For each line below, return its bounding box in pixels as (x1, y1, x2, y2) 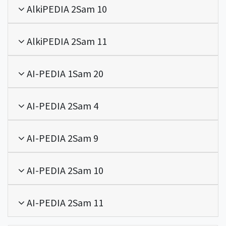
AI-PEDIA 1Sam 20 (25, 67, 103, 80)
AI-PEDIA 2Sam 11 (25, 196, 103, 209)
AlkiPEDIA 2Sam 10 (25, 3, 107, 16)
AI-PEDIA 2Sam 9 (25, 132, 98, 145)
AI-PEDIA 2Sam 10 (25, 164, 103, 177)
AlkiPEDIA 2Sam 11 (25, 35, 107, 48)
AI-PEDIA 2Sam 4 (25, 99, 98, 112)
